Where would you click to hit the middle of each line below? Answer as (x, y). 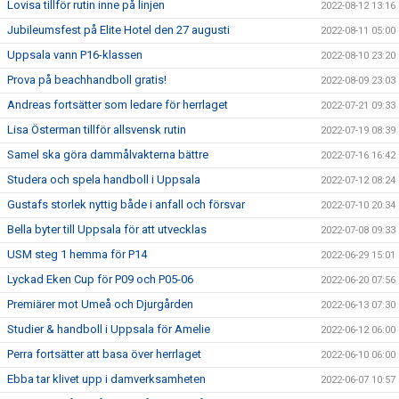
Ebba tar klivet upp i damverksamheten (106, 379)
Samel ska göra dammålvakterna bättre (108, 155)
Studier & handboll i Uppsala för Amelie (109, 329)
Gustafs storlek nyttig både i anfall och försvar (126, 204)
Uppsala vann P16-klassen (75, 55)
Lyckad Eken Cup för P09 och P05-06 (100, 279)
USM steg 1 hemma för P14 (77, 254)
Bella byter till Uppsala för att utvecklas (107, 229)
